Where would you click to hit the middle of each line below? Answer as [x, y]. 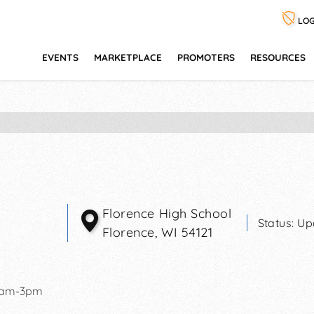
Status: [278, 223]
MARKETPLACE [128, 57]
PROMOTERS [206, 57]
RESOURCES [278, 57]
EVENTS [60, 57]
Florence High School [167, 213]
